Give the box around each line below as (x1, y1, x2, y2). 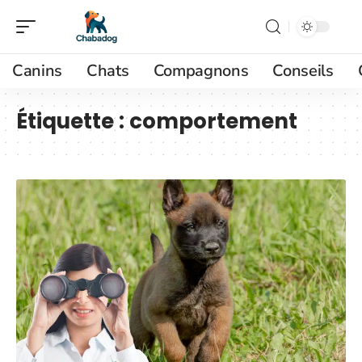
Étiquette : (16, 107, 129, 136)
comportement (129, 107, 297, 136)
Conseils (272, 60, 334, 82)
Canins (12, 60, 63, 82)
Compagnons (153, 60, 249, 82)
